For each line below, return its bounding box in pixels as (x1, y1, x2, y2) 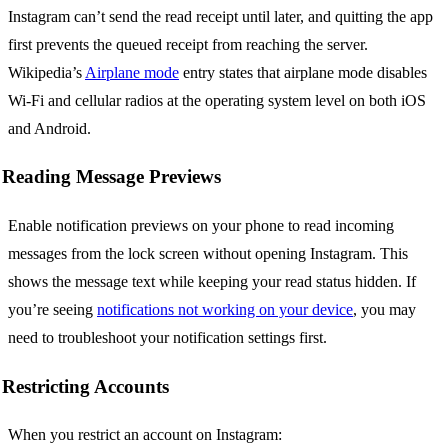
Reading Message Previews (2, 166, 221, 188)
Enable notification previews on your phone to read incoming (8, 217, 394, 235)
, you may (353, 301, 416, 319)
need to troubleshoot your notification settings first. (8, 329, 327, 347)
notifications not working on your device (97, 301, 353, 319)
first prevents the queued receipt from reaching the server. (8, 35, 368, 53)
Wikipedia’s (8, 63, 85, 81)
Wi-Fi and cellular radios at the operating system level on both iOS (8, 91, 426, 109)
